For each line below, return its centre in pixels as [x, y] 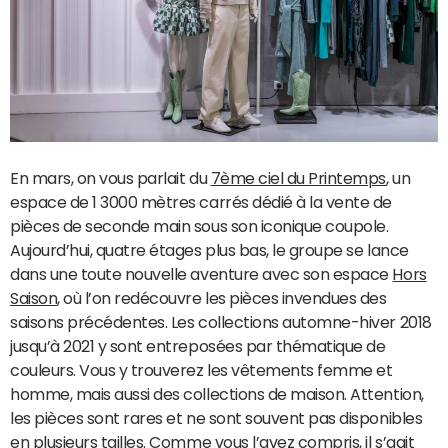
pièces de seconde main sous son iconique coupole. [199, 226]
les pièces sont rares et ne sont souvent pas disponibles [216, 418]
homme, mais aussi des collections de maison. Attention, [217, 394]
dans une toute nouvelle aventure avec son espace [201, 274]
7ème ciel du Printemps [298, 178]
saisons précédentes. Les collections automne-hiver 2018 [221, 322]
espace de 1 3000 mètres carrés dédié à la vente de [201, 202]
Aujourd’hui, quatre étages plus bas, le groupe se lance [209, 250]
